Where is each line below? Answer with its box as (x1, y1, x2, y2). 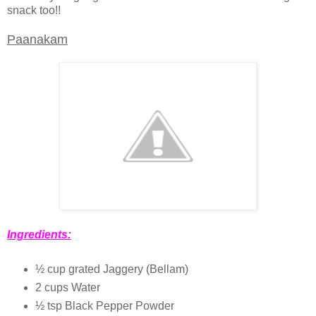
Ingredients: (7, 229, 71, 241)
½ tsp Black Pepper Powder (35, 300, 174, 312)
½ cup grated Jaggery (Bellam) (35, 263, 188, 276)
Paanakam (7, 32, 68, 47)
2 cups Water (35, 281, 100, 294)
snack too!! (7, 4, 61, 17)
